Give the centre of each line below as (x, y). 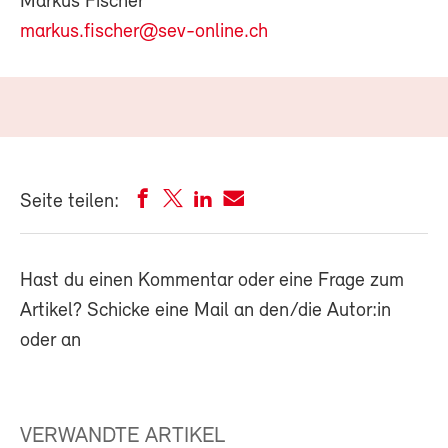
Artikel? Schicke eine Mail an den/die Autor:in (205, 310)
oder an (50, 340)
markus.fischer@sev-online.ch (144, 31)
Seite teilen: (69, 201)
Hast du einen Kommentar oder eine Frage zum (212, 280)
